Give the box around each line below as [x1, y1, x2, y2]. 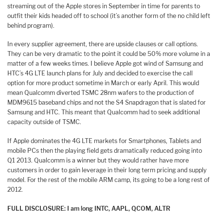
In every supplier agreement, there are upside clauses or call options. [7, 40, 198, 48]
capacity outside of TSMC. [7, 118, 81, 126]
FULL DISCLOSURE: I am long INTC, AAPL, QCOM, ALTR [7, 204, 170, 212]
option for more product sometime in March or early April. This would [7, 79, 199, 87]
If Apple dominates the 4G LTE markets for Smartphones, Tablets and [7, 137, 201, 145]
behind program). [7, 21, 54, 29]
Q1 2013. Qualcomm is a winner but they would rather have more [7, 157, 189, 164]
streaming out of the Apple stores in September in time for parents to [7, 2, 200, 10]
